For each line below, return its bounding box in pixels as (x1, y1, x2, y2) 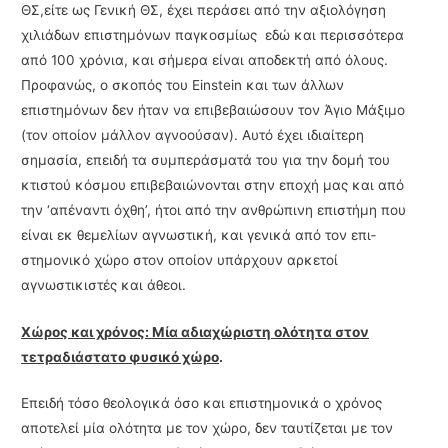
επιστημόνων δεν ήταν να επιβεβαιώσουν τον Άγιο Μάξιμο (21, 101, 406, 118)
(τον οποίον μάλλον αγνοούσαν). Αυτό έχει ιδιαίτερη (21, 126, 365, 143)
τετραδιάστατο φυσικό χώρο (21, 348, 220, 365)
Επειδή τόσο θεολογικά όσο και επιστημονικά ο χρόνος (21, 395, 383, 412)
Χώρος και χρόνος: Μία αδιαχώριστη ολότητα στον (21, 323, 370, 340)
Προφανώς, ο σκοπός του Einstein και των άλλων (21, 76, 345, 93)
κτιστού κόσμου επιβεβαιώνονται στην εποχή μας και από (21, 176, 405, 193)
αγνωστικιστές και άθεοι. (21, 276, 187, 293)
